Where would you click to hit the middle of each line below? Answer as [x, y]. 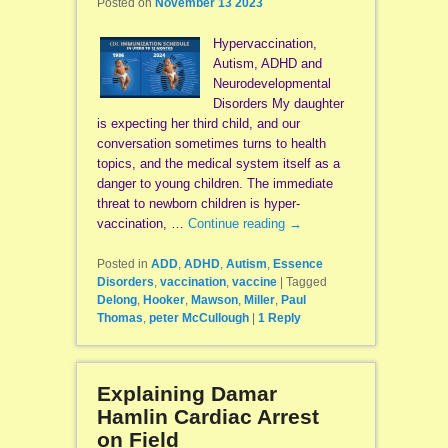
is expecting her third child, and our [198, 123]
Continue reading [238, 223]
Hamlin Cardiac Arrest [207, 416]
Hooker [163, 299]
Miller [259, 299]
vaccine [254, 281]
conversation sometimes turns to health [211, 143]
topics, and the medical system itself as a [218, 163]
